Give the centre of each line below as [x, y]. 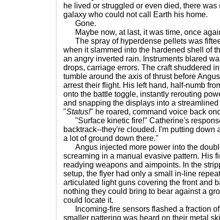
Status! [78, 112]
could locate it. [88, 200]
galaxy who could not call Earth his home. [136, 14]
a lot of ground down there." [111, 138]
